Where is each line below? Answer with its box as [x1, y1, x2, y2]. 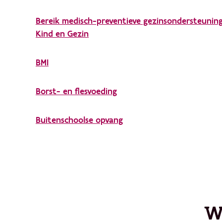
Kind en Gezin [36, 28, 89, 40]
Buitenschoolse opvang [36, 114, 123, 126]
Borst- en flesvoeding [36, 86, 117, 97]
